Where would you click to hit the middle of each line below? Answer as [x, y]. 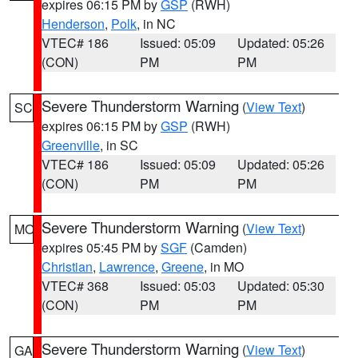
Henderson [73, 24]
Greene [183, 267]
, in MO [224, 267]
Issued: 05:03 [177, 286]
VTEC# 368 [75, 286]
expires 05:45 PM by [101, 247]
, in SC [119, 145]
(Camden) [217, 247]
